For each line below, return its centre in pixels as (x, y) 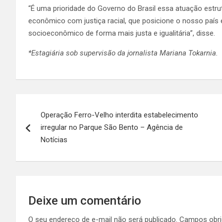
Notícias (54, 139)
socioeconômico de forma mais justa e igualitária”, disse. (124, 33)
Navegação (55, 103)
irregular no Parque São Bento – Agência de (112, 127)
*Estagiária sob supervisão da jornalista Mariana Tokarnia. (123, 53)
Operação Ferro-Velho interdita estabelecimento (119, 115)
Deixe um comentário (85, 200)
